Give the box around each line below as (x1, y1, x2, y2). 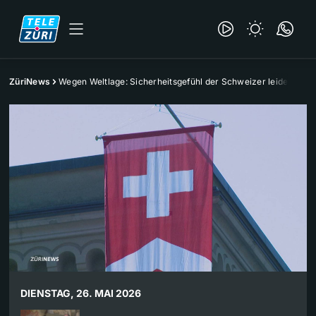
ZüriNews (9, 76, 50, 87)
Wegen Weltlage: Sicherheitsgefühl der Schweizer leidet (59, 76, 291, 87)
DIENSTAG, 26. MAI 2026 (20, 287, 141, 300)
